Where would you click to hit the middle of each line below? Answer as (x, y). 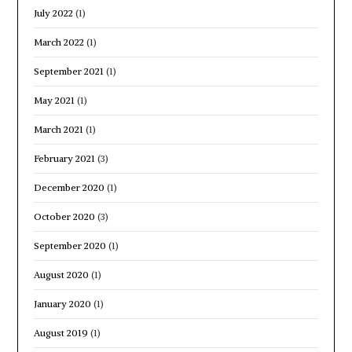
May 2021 (55, 100)
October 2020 (65, 216)
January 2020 (63, 303)
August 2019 (61, 332)
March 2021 (59, 129)
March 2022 (59, 42)
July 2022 (54, 13)
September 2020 (70, 245)
